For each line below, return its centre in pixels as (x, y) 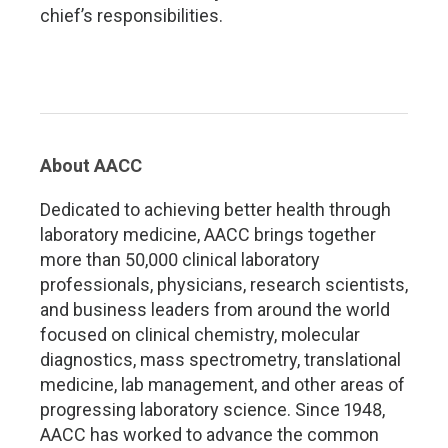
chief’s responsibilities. (131, 15)
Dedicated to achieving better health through (215, 209)
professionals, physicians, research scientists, (224, 284)
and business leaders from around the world (215, 309)
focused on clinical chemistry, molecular (200, 334)
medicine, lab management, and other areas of (222, 384)
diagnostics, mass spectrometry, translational (220, 359)
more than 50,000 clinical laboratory (180, 259)
